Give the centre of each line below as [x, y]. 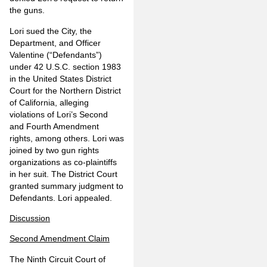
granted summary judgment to [66, 186]
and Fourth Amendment [54, 126]
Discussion [30, 218]
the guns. [27, 10]
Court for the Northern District [65, 90]
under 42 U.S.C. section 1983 [65, 66]
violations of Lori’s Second [59, 114]
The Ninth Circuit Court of [58, 259]
